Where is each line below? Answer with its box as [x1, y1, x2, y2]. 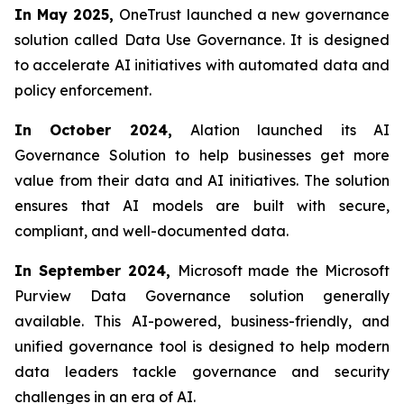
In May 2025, [14, 5, 120, 24]
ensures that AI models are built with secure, [14, 197, 390, 216]
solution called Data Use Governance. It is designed [14, 31, 390, 50]
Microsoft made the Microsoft [177, 262, 390, 280]
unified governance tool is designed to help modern [14, 337, 390, 356]
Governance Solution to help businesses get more [14, 146, 390, 165]
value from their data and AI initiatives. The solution [14, 171, 390, 190]
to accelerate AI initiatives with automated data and [14, 56, 390, 75]
